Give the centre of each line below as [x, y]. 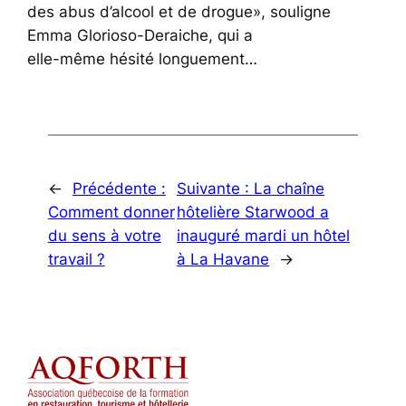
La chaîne [289, 188]
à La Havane [222, 259]
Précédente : [119, 188]
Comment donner [111, 212]
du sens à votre [104, 235]
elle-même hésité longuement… [143, 58]
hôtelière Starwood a [252, 212]
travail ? [76, 259]
